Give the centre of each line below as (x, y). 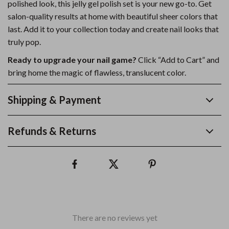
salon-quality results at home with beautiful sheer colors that (113, 16)
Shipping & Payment (54, 100)
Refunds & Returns (52, 131)
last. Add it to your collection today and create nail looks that (113, 29)
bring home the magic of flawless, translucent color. (97, 72)
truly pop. (24, 42)
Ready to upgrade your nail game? (72, 60)
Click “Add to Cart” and (178, 60)
